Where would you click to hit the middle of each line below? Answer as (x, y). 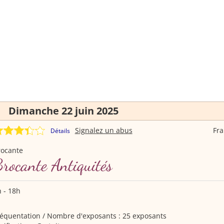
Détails (60, 131)
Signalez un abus (103, 130)
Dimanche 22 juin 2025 (63, 111)
